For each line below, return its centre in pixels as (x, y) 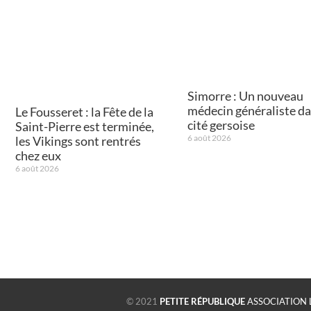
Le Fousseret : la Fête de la (84, 112)
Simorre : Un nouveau (245, 95)
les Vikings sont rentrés (78, 141)
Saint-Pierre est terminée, (85, 127)
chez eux (38, 156)
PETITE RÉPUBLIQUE (203, 301)
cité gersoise (221, 125)
